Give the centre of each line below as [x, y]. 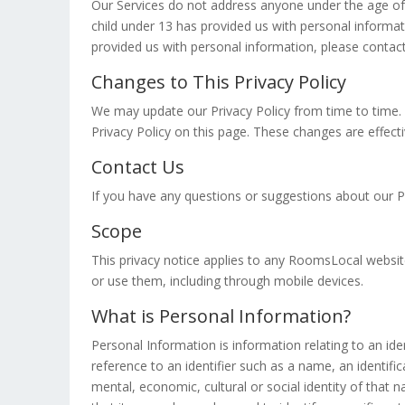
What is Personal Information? [221, 316]
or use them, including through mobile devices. [227, 281]
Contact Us [138, 167]
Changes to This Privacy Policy [219, 82]
